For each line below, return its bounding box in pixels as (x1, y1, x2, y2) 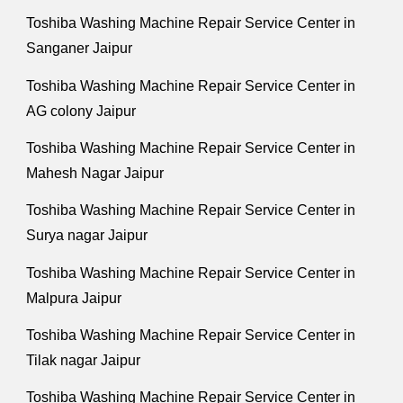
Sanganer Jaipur (26, 40, 133, 57)
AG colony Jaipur (26, 103, 137, 119)
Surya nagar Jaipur (26, 228, 148, 244)
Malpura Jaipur (26, 290, 122, 306)
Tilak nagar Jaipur (26, 352, 141, 368)
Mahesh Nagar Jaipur (26, 165, 165, 181)
